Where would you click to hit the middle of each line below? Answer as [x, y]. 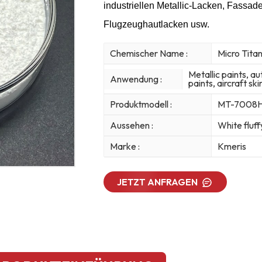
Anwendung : [136, 79]
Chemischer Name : [149, 54]
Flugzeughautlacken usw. [156, 24]
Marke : [125, 146]
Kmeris [232, 146]
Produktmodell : [141, 104]
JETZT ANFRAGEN [158, 182]
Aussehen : [131, 125]
